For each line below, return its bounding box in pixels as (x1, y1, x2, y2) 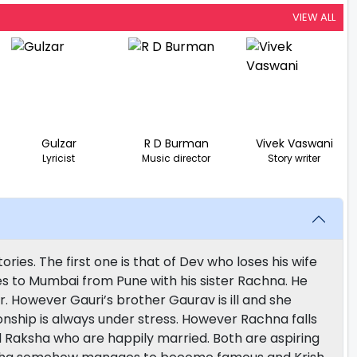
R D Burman (143, 135, 209, 151)
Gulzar (41, 135, 76, 151)
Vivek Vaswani (255, 135, 333, 151)
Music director (142, 151, 211, 165)
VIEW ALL (292, 10, 335, 25)
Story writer (268, 151, 321, 165)
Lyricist (42, 151, 76, 165)
